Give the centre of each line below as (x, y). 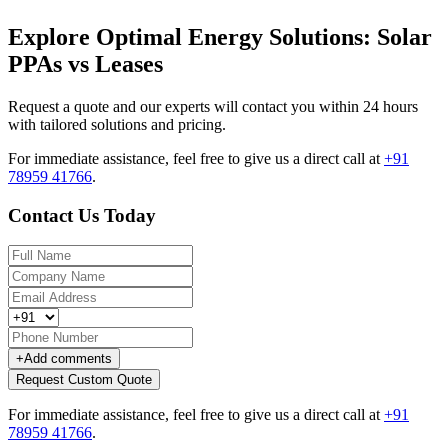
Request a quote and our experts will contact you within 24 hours (213, 106)
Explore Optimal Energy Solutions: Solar (220, 36)
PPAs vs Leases (85, 63)
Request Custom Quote (84, 380)
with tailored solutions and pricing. (117, 124)
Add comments (68, 359)
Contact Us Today (82, 215)
